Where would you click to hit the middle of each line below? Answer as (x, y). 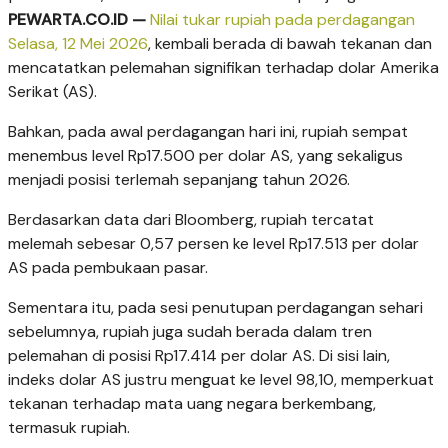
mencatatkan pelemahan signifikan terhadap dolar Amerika (223, 68)
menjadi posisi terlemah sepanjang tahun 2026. (179, 180)
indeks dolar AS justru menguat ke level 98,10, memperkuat (221, 380)
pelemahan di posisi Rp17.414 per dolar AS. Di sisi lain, (199, 356)
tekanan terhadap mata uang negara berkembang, (192, 404)
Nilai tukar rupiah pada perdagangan (282, 20)
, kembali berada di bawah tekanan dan (290, 44)
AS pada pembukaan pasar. (108, 268)
